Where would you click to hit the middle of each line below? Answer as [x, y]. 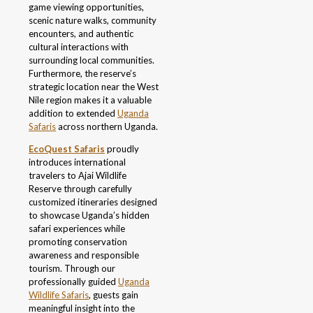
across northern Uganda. [107, 127]
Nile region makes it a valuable [90, 100]
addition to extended [73, 114]
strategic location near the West [94, 87]
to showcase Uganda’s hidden [89, 216]
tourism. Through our [72, 269]
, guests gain [114, 295]
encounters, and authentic [81, 34]
